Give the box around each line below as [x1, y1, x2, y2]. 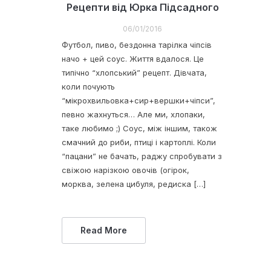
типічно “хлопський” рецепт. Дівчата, [62, 68, 207, 78]
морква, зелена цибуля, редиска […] [62, 179, 206, 189]
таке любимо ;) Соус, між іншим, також [62, 123, 217, 134]
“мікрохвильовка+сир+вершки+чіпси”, [62, 96, 215, 106]
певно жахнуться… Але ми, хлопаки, [62, 109, 205, 120]
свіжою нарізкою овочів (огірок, [62, 165, 189, 175]
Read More [80, 225, 127, 236]
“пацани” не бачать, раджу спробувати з [62, 151, 222, 162]
